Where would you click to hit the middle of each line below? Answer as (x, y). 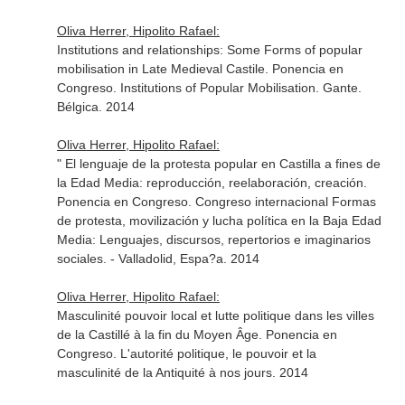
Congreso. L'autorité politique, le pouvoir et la (186, 353)
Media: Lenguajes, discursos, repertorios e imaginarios (213, 240)
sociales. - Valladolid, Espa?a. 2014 (158, 259)
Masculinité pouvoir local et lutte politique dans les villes (215, 316)
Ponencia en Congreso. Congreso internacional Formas (216, 202)
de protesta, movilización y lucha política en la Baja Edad (219, 221)
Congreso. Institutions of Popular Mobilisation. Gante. (209, 88)
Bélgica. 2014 (95, 107)
